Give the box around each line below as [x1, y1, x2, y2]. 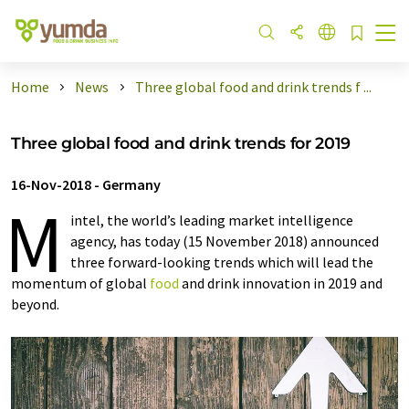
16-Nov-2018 [11, 175, 91, 194]
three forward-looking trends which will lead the [70, 253, 373, 271]
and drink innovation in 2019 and [179, 274, 383, 292]
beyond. [11, 295, 68, 313]
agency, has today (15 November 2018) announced [70, 232, 379, 250]
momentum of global [11, 274, 150, 292]
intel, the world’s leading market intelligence [70, 211, 353, 229]
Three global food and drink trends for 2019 [11, 133, 351, 152]
